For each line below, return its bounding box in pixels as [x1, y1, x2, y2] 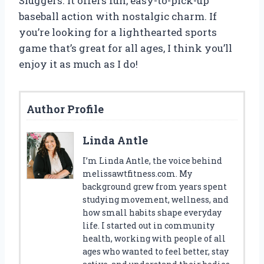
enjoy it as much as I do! [19, 57, 138, 71]
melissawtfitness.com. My [82, 168, 192, 180]
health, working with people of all [82, 233, 226, 245]
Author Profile [27, 102, 104, 117]
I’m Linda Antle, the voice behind [82, 155, 222, 167]
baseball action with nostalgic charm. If [19, 9, 217, 24]
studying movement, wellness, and [82, 194, 229, 206]
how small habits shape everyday [82, 207, 222, 219]
